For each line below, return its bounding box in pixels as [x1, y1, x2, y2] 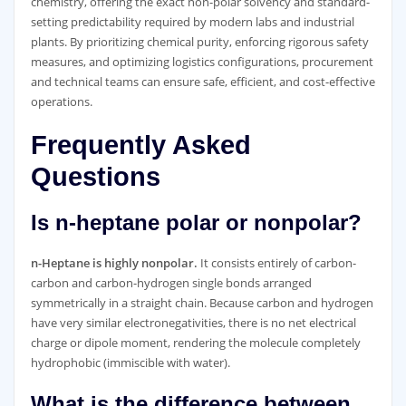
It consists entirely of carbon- [197, 254, 356, 271]
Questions [30, 162, 160, 192]
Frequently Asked [30, 130, 251, 160]
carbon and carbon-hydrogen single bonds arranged [30, 274, 312, 291]
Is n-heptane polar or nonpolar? [30, 210, 362, 236]
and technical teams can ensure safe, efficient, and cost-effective [30, 72, 375, 90]
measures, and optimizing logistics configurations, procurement [30, 53, 373, 70]
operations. [30, 92, 92, 110]
